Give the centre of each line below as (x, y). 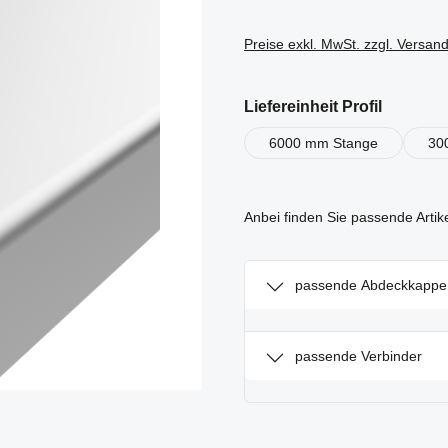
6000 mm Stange (323, 143)
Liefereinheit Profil (313, 106)
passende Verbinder (358, 356)
